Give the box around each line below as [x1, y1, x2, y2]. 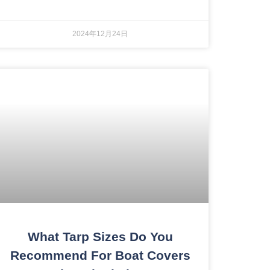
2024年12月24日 [72, 30, 128, 39]
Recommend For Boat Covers [10, 248, 190, 262]
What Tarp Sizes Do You [27, 229, 173, 243]
